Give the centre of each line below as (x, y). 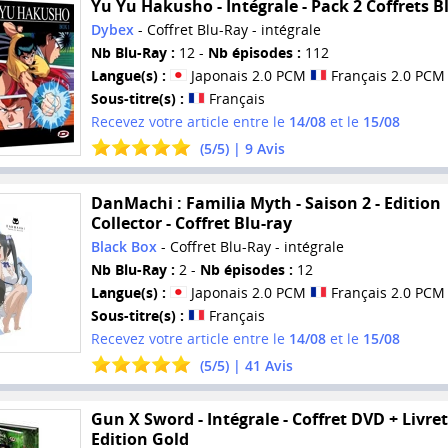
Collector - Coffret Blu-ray (191, 222)
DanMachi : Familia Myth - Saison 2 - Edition (265, 202)
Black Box (123, 246)
